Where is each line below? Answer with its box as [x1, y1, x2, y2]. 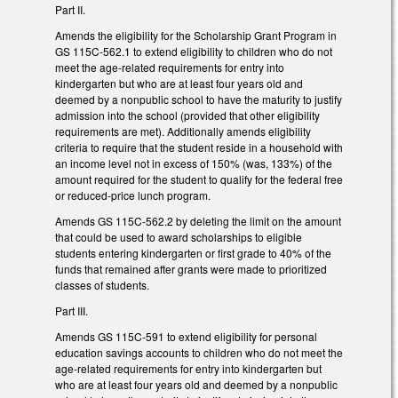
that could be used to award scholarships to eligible [55, 229, 302, 245]
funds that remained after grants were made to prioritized [55, 261, 327, 277]
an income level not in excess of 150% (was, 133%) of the [55, 155, 332, 171]
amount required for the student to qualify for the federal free [55, 171, 343, 187]
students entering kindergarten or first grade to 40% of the [55, 245, 331, 261]
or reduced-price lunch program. [55, 187, 213, 203]
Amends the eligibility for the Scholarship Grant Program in [55, 28, 337, 44]
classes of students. [55, 277, 149, 293]
